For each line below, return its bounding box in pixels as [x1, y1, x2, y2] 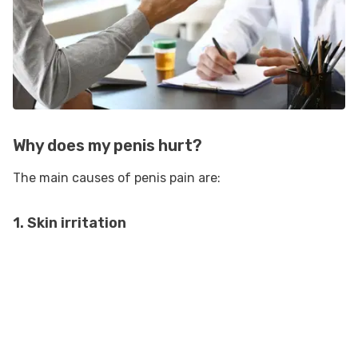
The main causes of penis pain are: [13, 170, 224, 186]
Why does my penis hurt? [13, 136, 202, 156]
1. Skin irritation [13, 214, 126, 233]
